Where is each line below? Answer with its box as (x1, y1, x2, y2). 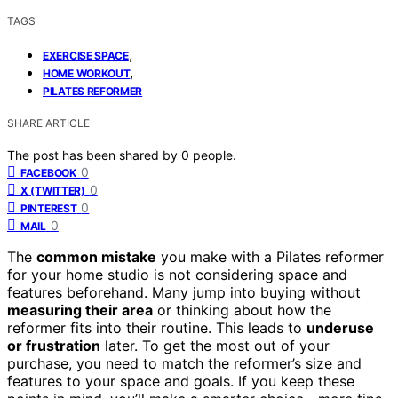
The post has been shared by (7, 147, 181, 163)
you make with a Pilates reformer (156, 247, 384, 266)
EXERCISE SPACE (43, 48, 129, 62)
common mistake (36, 247, 156, 266)
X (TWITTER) (20, 183, 85, 197)
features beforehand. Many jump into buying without (7, 283, 361, 301)
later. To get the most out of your (100, 336, 330, 354)
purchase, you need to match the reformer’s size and (7, 354, 362, 372)
